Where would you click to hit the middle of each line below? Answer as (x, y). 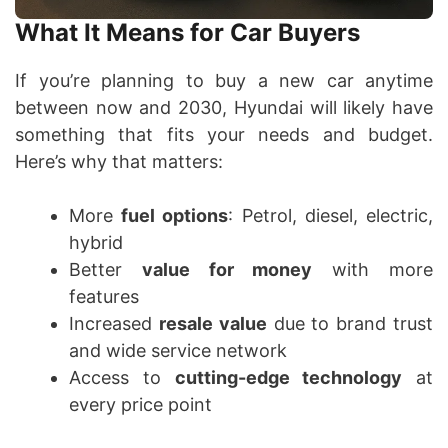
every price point (140, 404)
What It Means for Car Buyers (187, 32)
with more (373, 269)
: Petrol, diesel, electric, (331, 215)
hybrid (96, 242)
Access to (122, 377)
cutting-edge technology (288, 377)
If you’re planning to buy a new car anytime (224, 80)
